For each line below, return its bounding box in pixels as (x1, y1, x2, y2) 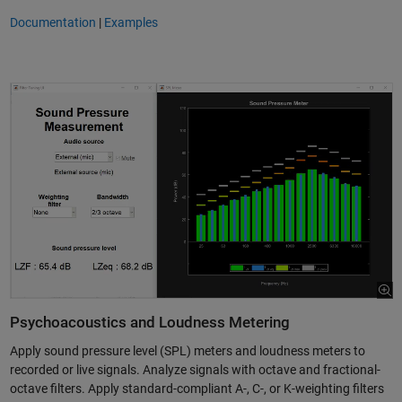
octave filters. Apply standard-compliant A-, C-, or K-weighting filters (9, 380, 384, 396)
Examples (103, 14, 158, 30)
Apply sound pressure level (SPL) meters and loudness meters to (9, 343, 365, 358)
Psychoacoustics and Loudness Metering (9, 314, 290, 332)
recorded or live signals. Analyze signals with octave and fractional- (9, 362, 380, 377)
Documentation (9, 14, 96, 30)
